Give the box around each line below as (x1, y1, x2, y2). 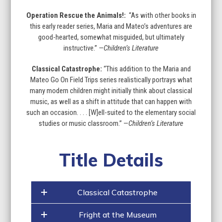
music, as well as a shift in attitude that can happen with (30, 97, 192, 106)
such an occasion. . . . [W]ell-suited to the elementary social (26, 108, 196, 117)
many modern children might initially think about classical (30, 86, 192, 95)
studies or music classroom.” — (39, 118, 128, 128)
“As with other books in (128, 10, 196, 20)
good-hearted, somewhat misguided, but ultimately (38, 32, 184, 42)
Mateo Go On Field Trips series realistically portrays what (30, 75, 192, 84)
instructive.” (63, 43, 99, 53)
